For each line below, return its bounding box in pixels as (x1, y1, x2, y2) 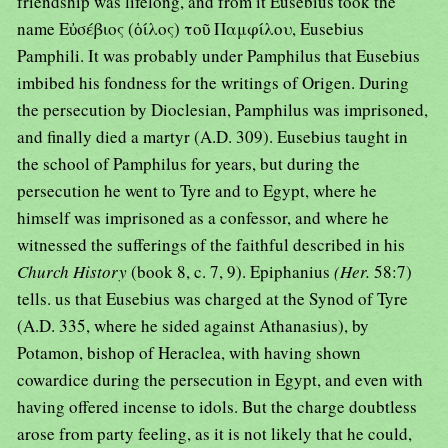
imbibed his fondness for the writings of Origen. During (17, 71, 409, 95)
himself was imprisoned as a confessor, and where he (17, 206, 389, 230)
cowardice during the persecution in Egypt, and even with (17, 368, 423, 392)
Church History (17, 260, 131, 284)
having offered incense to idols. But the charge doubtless (17, 395, 417, 419)
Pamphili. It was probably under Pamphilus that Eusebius (17, 44, 420, 68)
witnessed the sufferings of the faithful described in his (17, 233, 405, 257)
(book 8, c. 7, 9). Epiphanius (131, 260, 334, 284)
